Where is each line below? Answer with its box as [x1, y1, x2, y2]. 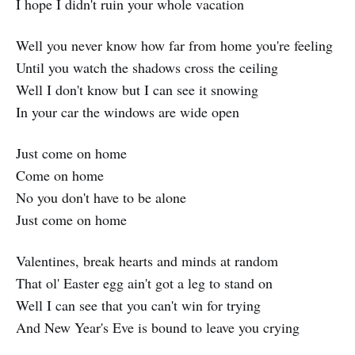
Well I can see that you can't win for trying [16, 296, 261, 315]
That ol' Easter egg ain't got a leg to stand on [16, 273, 273, 293]
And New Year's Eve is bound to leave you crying [16, 318, 300, 338]
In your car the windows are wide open [16, 102, 239, 122]
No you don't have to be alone [16, 188, 186, 208]
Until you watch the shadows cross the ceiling [16, 58, 278, 78]
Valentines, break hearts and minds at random [16, 251, 278, 271]
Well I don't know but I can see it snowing [16, 80, 258, 100]
